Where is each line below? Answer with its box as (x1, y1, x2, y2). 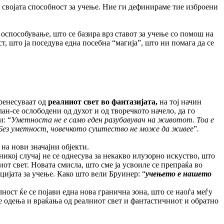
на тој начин (159, 97, 201, 106)
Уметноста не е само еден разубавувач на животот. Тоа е (11, 115, 214, 124)
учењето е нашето (145, 169, 211, 178)
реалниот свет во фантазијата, (48, 97, 159, 106)
